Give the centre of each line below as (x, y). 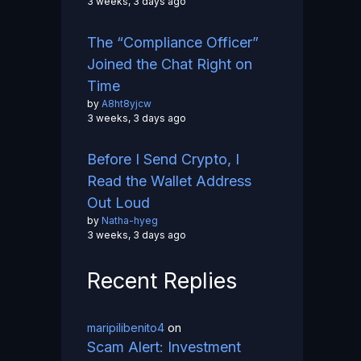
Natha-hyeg (130, 221)
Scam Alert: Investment (164, 347)
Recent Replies (162, 281)
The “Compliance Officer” (173, 43)
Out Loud (118, 203)
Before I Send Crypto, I (163, 160)
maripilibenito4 (126, 328)
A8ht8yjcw (127, 104)
